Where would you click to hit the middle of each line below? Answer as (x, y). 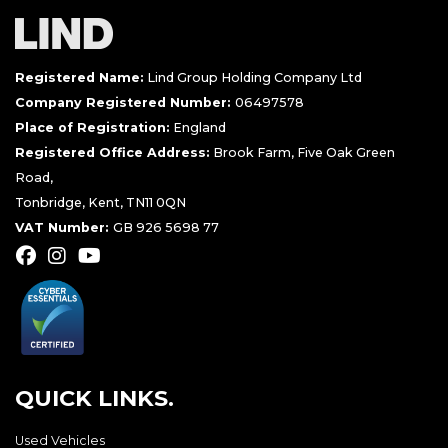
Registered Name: (79, 77)
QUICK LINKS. (94, 397)
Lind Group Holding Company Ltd (253, 77)
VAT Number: (64, 227)
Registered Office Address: (112, 152)
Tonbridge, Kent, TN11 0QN (100, 202)
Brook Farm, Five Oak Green (302, 152)
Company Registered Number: (125, 102)
